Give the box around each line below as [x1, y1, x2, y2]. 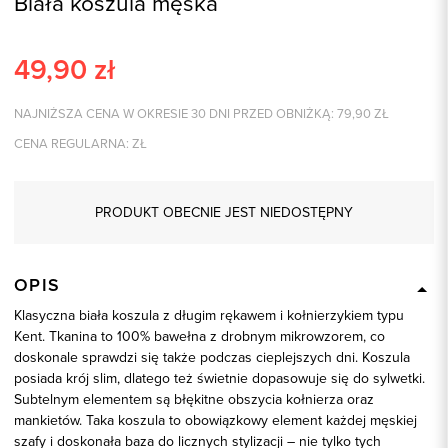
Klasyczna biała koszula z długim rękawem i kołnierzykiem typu [14, 304, 404, 325]
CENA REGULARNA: [14, 133, 129, 152]
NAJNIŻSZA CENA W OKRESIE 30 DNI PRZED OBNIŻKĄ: [14, 104, 334, 123]
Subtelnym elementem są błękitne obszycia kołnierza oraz [14, 388, 374, 409]
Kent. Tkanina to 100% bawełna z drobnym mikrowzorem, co [14, 325, 385, 346]
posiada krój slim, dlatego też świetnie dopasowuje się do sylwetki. [14, 367, 425, 388]
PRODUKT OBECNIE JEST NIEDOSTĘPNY [95, 201, 353, 222]
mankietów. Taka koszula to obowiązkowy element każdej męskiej [14, 409, 417, 430]
